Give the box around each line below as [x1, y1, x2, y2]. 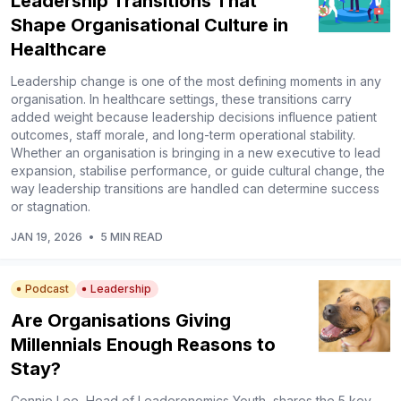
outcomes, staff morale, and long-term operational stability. [11, 126, 355, 142]
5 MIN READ [100, 229, 163, 243]
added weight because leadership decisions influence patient [11, 108, 377, 124]
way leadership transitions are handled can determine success [11, 180, 380, 196]
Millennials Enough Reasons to [11, 333, 276, 355]
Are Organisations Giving [11, 309, 231, 331]
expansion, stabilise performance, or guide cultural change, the [11, 162, 385, 178]
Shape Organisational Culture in [11, 13, 288, 36]
